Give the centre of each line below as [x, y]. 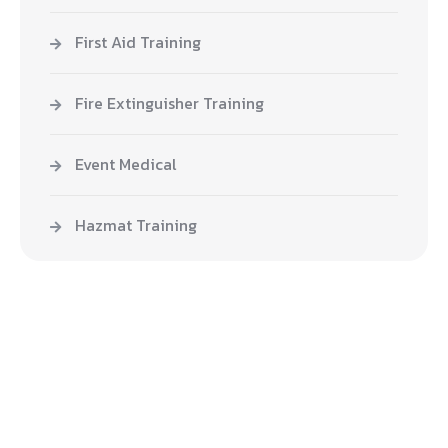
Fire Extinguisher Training [169, 102]
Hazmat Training [136, 224]
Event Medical [126, 163]
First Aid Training [138, 41]
